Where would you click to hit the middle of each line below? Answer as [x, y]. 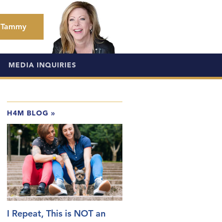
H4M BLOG [28, 113]
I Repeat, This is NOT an [56, 213]
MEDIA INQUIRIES [42, 65]
